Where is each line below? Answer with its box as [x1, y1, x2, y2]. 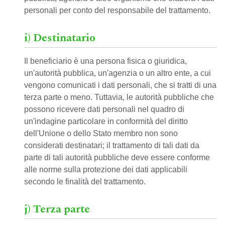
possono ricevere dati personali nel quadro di [24, 105, 184, 114]
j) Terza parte [24, 201, 90, 217]
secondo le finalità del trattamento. [24, 177, 146, 186]
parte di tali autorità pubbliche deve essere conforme [24, 153, 210, 162]
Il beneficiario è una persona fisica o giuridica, [24, 57, 187, 65]
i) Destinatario [24, 30, 95, 46]
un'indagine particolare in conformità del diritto [24, 117, 188, 126]
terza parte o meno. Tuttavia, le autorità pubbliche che [24, 93, 214, 101]
